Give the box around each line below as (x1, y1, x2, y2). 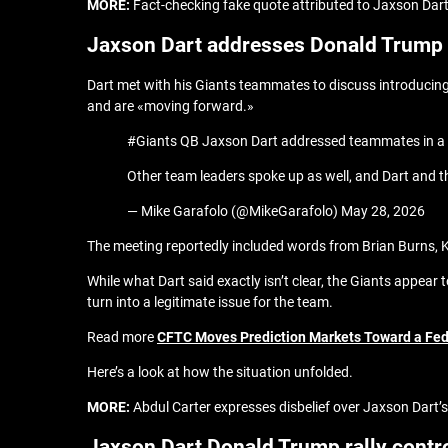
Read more (87, 329, 157, 345)
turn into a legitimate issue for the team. (87, 294, 336, 310)
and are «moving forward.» (87, 98, 254, 114)
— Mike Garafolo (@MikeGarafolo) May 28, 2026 (127, 203, 425, 219)
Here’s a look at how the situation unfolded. (87, 364, 353, 380)
